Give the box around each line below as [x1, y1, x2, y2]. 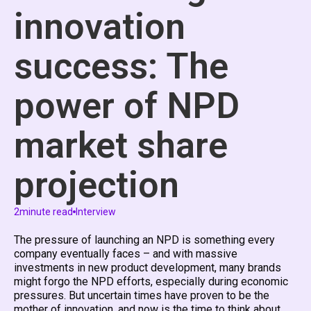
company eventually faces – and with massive [14, 246, 237, 260]
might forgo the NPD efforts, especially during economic [14, 274, 288, 288]
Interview [76, 205, 116, 217]
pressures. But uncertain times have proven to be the [14, 288, 269, 302]
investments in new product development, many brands [14, 260, 281, 274]
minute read [19, 205, 73, 217]
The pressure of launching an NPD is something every [14, 233, 275, 246]
